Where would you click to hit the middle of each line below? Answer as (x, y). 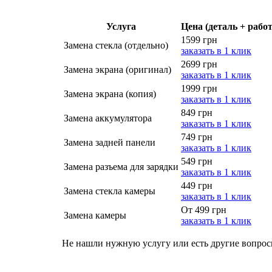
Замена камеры (95, 215)
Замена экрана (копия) (110, 93)
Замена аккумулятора (108, 118)
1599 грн (199, 39)
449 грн (197, 185)
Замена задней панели (110, 142)
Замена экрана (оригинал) (117, 69)
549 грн (197, 161)
